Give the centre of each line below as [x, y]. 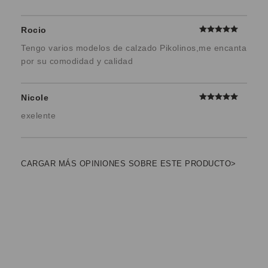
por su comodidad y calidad [77, 61]
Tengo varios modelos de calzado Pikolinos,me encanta [134, 48]
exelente [38, 115]
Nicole [35, 97]
